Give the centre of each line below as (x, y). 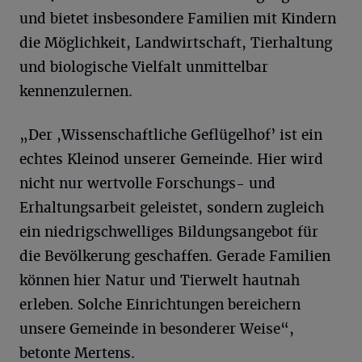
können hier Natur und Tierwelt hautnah (160, 280)
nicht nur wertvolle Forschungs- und (147, 183)
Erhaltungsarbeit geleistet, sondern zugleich (172, 208)
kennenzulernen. (76, 91)
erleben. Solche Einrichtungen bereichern (160, 305)
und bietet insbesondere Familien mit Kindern (178, 19)
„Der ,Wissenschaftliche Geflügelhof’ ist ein (171, 135)
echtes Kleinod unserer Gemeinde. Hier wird (171, 159)
